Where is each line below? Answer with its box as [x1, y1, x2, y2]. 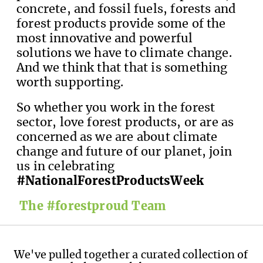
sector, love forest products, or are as [16, 116, 234, 129]
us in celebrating [16, 160, 115, 173]
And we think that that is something [16, 62, 228, 74]
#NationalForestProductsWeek [16, 175, 204, 187]
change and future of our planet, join [16, 146, 232, 158]
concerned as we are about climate [16, 131, 218, 143]
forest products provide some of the [16, 18, 226, 30]
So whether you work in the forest [16, 102, 215, 114]
